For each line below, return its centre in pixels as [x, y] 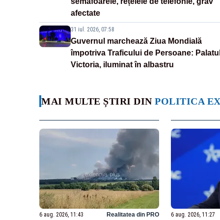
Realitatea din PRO [133, 214]
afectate [85, 13]
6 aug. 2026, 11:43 [61, 214]
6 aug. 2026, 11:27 [193, 214]
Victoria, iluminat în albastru [122, 65]
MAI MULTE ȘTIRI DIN [98, 101]
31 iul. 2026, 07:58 [93, 30]
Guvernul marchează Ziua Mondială [136, 41]
